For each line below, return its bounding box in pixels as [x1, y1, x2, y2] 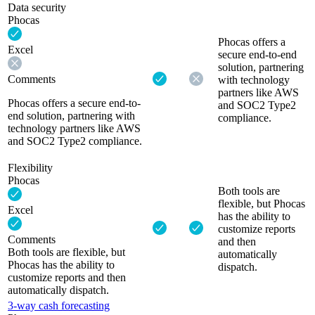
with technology [218, 73, 290, 86]
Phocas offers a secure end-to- [8, 96, 141, 109]
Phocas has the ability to [8, 258, 115, 271]
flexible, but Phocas [218, 197, 305, 210]
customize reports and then [8, 271, 126, 283]
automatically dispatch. [8, 283, 109, 296]
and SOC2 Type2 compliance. [8, 134, 142, 147]
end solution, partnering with [8, 109, 135, 122]
